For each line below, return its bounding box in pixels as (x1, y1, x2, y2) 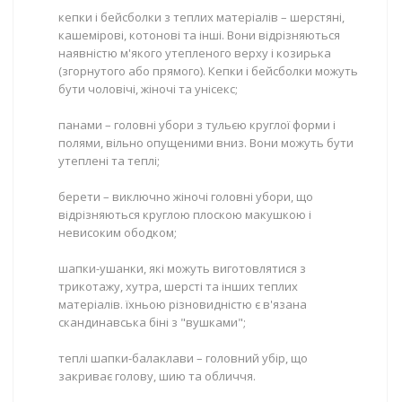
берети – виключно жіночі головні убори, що (58, 188, 313, 205)
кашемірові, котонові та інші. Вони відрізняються (58, 27, 340, 43)
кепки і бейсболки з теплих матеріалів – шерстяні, (58, 9, 345, 25)
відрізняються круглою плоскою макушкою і (58, 206, 311, 223)
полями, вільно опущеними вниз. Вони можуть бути (58, 135, 354, 151)
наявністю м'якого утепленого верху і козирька (58, 45, 331, 61)
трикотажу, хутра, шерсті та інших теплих (58, 278, 298, 294)
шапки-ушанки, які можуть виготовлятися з (58, 260, 306, 276)
